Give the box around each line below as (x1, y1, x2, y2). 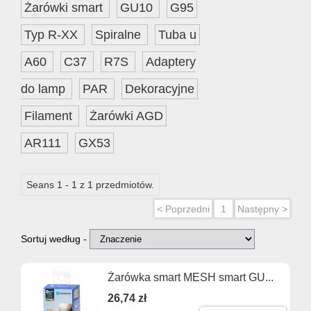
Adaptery (146, 55, 196, 69)
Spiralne (95, 28, 144, 42)
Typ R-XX (24, 28, 81, 42)
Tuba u (158, 28, 196, 42)
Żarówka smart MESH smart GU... (108, 271, 274, 284)
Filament (24, 109, 76, 124)
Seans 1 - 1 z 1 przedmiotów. (26, 179, 154, 191)
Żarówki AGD (90, 109, 163, 124)
